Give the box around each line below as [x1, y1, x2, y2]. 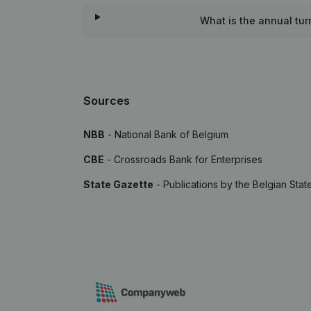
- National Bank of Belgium [105, 128, 228, 140]
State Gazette [83, 178, 153, 190]
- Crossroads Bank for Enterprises [104, 153, 262, 165]
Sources [83, 94, 130, 108]
